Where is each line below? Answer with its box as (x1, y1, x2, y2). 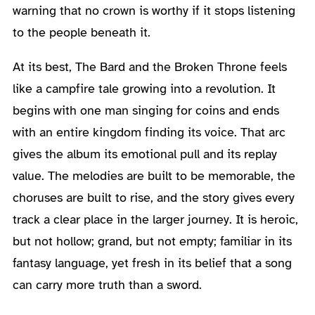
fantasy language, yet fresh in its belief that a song (12, 255, 292, 271)
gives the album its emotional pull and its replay (12, 146, 277, 162)
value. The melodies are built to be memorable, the (12, 167, 295, 184)
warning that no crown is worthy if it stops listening (12, 2, 295, 18)
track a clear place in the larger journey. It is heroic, (12, 211, 298, 227)
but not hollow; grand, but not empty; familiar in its (12, 233, 292, 249)
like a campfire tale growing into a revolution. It (12, 80, 276, 96)
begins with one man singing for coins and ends (12, 102, 279, 118)
